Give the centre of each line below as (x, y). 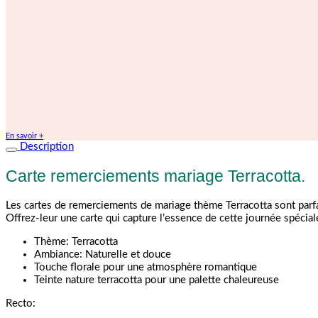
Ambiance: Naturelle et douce (103, 254)
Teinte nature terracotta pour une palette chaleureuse (157, 280)
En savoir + (24, 136)
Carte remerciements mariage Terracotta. (155, 176)
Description (45, 146)
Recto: (21, 304)
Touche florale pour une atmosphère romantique (146, 267)
